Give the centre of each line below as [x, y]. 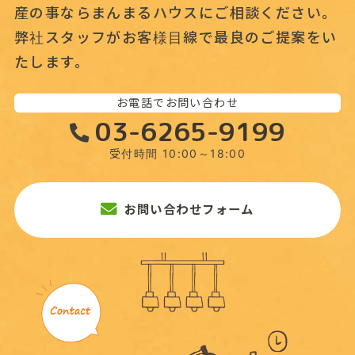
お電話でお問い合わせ [177, 103]
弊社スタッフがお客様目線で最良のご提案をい [176, 38]
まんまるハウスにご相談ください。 [214, 13]
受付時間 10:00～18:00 [177, 154]
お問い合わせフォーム [189, 210]
